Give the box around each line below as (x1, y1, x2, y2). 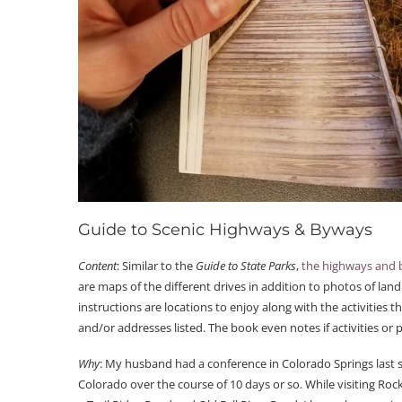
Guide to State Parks (196, 257, 296, 274)
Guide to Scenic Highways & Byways (78, 219, 372, 240)
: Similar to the (117, 257, 196, 274)
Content (78, 257, 117, 274)
